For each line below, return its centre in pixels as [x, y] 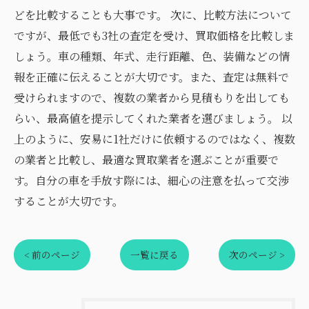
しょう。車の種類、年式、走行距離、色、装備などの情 [152, 56]
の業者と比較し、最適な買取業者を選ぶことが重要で [146, 160]
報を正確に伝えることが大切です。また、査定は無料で [151, 77]
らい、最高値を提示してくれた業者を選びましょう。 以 [153, 118]
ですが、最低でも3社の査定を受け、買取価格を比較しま [154, 36]
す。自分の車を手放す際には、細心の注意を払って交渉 [151, 180]
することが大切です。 [69, 201]
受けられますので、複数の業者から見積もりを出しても [152, 98]
